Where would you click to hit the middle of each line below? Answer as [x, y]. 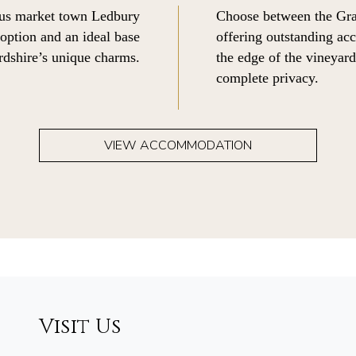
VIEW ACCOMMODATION [178, 145]
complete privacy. [267, 78]
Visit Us [80, 327]
